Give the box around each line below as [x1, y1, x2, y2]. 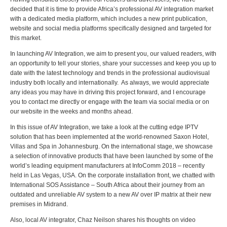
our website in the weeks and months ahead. [10, 108, 133, 115]
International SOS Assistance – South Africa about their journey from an [10, 181, 205, 188]
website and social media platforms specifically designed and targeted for [10, 25, 211, 32]
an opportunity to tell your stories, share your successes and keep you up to [10, 60, 216, 67]
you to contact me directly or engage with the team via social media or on [10, 98, 209, 105]
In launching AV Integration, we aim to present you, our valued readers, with [10, 50, 216, 57]
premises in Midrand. [10, 201, 68, 208]
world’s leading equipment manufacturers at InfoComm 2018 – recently [10, 162, 205, 169]
